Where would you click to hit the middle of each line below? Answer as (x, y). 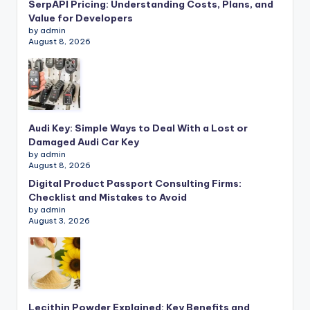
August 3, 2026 (59, 221)
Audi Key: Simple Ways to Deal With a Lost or (138, 128)
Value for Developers (81, 18)
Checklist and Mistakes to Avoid (108, 198)
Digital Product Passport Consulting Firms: (135, 184)
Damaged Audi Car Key (84, 142)
